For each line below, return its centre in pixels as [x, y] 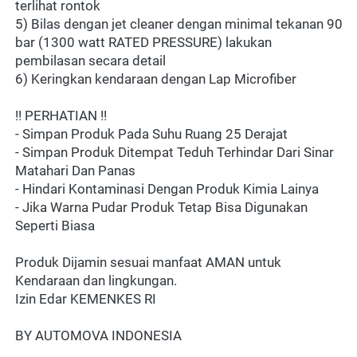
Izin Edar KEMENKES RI [86, 299]
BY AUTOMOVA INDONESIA [98, 336]
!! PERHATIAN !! [61, 116]
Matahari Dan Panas [75, 171]
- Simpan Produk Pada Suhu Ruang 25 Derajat [151, 134]
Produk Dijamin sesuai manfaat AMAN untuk [148, 263]
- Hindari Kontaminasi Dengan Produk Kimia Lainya [167, 189]
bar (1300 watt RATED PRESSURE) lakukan [143, 43]
